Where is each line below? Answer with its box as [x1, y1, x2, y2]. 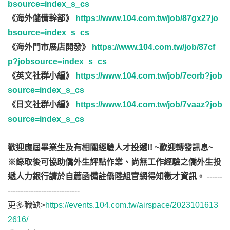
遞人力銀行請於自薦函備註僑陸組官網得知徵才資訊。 [8, 172, 205, 181]
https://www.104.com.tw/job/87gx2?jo [75, 14, 218, 23]
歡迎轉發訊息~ [159, 143, 213, 152]
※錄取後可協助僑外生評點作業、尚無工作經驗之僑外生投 [8, 158, 221, 167]
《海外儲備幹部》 [8, 14, 73, 23]
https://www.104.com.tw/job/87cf [92, 43, 215, 52]
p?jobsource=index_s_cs [8, 57, 107, 66]
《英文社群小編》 [8, 71, 73, 81]
